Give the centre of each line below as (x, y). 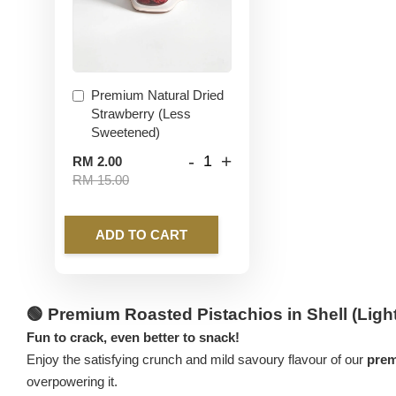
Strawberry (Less (141, 113)
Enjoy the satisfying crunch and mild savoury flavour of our (197, 359)
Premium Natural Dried (157, 95)
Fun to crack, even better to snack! (133, 337)
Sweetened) (126, 132)
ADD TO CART (141, 234)
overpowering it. (72, 381)
